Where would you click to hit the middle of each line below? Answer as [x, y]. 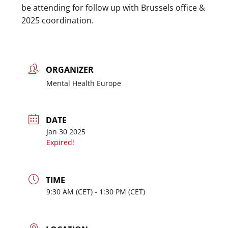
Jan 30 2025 [66, 132]
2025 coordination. [58, 21]
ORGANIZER [70, 70]
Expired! [60, 142]
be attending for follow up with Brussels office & [113, 8]
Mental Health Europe [84, 83]
